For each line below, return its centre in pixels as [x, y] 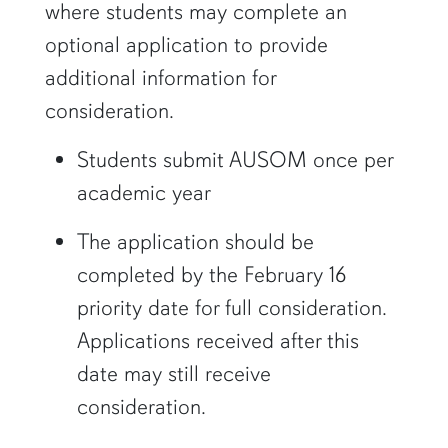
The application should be [195, 242]
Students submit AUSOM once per [234, 160]
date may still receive [173, 374]
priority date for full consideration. [231, 308]
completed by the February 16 [211, 275]
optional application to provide [186, 45]
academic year [143, 193]
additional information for [160, 78]
